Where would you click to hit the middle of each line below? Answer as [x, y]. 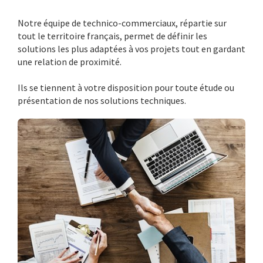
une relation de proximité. [70, 61]
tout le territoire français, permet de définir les [112, 36]
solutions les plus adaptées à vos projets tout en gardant [131, 48]
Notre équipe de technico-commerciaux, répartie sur [122, 23]
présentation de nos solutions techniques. [102, 100]
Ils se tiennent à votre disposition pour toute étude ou [126, 87]
